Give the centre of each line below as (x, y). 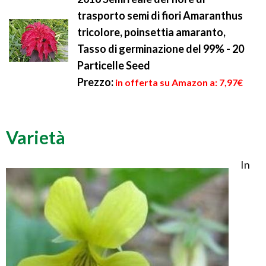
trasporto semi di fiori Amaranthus (160, 16)
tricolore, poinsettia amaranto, (151, 32)
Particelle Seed (114, 66)
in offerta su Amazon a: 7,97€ (179, 83)
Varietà (36, 137)
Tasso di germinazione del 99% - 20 (161, 49)
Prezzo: (95, 82)
